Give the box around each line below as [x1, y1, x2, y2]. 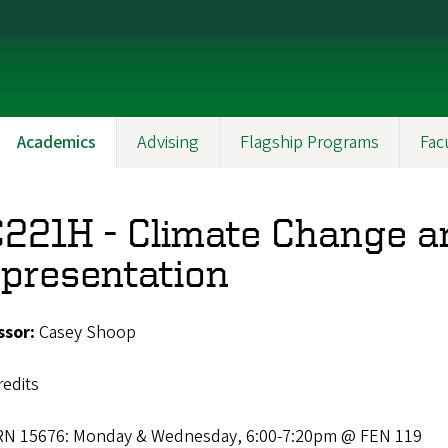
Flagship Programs [240, 130, 379, 155]
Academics [17, 130, 96, 155]
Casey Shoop [35, 320, 136, 345]
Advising [137, 130, 199, 155]
